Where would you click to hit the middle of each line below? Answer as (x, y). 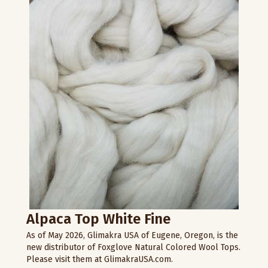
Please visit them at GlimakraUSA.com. (100, 259)
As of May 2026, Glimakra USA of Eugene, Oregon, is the (132, 235)
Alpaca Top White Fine (98, 219)
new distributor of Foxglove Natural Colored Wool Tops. (133, 247)
